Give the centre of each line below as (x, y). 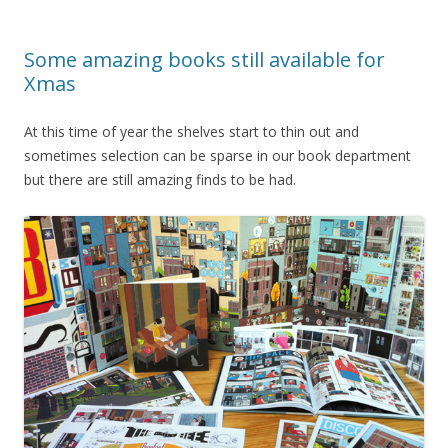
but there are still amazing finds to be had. (160, 179)
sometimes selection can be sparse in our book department (217, 155)
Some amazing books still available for (204, 59)
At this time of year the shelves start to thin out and (191, 131)
